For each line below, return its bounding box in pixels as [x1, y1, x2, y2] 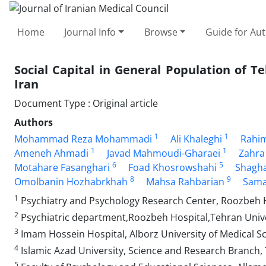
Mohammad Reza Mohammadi [14, 132, 152, 145]
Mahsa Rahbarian [146, 175, 224, 188]
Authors [14, 115, 53, 129]
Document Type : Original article [14, 96, 158, 110]
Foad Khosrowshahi [128, 160, 217, 174]
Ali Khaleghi [170, 132, 222, 145]
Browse [144, 25, 178, 39]
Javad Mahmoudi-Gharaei [107, 146, 220, 160]
